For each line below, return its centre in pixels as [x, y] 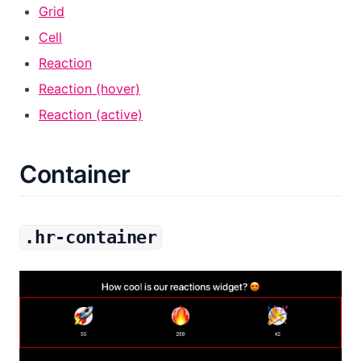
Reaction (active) [91, 114]
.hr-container [91, 237]
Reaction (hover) [89, 89]
